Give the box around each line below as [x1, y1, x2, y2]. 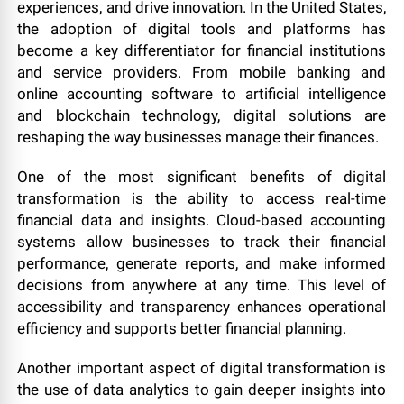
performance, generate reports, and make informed [17, 254, 387, 272]
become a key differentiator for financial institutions [17, 41, 387, 60]
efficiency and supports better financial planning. [17, 319, 347, 337]
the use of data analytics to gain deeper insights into [17, 381, 387, 399]
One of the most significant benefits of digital [17, 168, 387, 186]
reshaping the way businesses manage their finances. [17, 128, 380, 146]
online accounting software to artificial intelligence [17, 85, 387, 103]
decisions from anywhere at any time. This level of [17, 276, 387, 294]
